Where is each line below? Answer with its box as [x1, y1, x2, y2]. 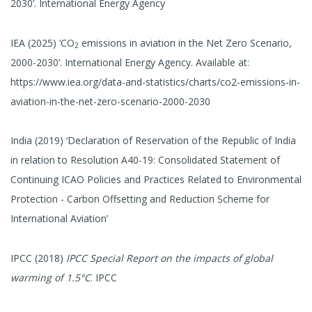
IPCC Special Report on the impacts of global [66, 251, 273, 265]
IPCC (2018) [10, 251, 66, 265]
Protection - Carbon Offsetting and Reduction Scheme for [10, 192, 270, 206]
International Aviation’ [10, 212, 108, 226]
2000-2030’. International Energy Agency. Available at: [10, 55, 249, 69]
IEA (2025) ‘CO [10, 36, 75, 49]
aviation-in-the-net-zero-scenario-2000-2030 [10, 94, 210, 108]
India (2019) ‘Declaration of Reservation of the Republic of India [10, 134, 296, 148]
